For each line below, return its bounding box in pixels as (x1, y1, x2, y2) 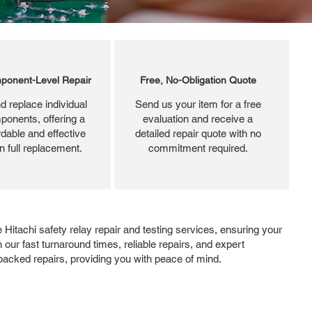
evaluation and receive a (143, 112, 253, 125)
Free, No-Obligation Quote (139, 74, 256, 86)
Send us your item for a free (134, 97, 261, 110)
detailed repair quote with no (134, 127, 261, 139)
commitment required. (148, 141, 248, 154)
